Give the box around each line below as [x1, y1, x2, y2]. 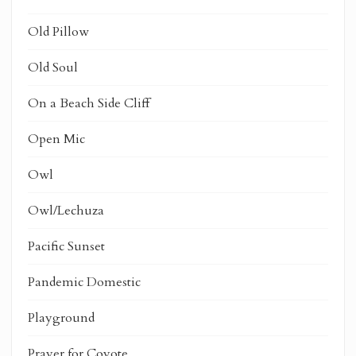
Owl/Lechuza [28, 201, 104, 219]
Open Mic [28, 130, 85, 148]
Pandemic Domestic [28, 273, 141, 291]
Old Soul [28, 58, 78, 76]
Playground [28, 308, 95, 327]
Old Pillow [28, 22, 89, 41]
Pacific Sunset [28, 237, 105, 255]
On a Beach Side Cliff [28, 94, 149, 112]
